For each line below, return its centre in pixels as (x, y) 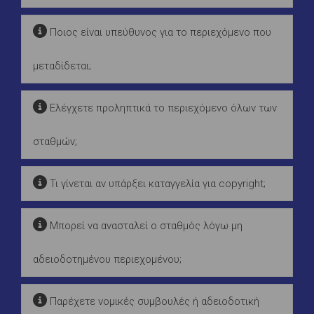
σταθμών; (55, 141)
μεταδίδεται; (62, 66)
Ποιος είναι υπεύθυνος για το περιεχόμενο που (159, 32)
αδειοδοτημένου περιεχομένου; (107, 259)
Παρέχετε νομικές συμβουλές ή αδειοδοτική (153, 301)
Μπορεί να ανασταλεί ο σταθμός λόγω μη (145, 225)
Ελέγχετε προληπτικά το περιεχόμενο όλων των (162, 108)
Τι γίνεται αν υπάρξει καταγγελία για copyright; (156, 183)
